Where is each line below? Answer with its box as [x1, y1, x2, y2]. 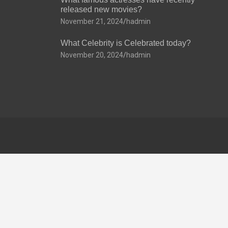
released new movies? [60, 5, 142, 14]
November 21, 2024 [60, 17, 123, 25]
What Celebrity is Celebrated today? [60, 38, 191, 47]
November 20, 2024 [60, 50, 123, 59]
